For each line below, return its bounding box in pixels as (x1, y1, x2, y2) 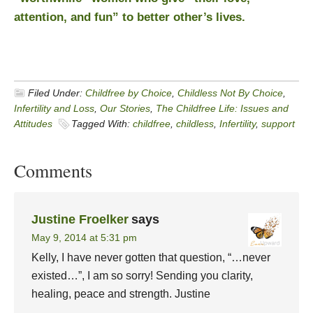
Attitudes (14, 118, 52, 129)
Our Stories (100, 103, 150, 114)
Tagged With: (71, 118, 133, 129)
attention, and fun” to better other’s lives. (14, 10, 245, 24)
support (261, 118, 295, 129)
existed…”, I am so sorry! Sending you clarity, (31, 270, 253, 282)
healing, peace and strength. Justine (31, 288, 210, 300)
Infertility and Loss (14, 103, 94, 114)
